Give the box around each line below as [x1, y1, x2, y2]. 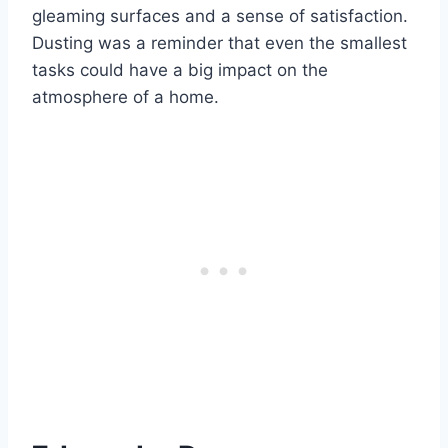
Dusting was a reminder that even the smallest [32, 33, 407, 54]
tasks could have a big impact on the [32, 60, 328, 81]
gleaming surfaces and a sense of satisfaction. [32, 6, 408, 27]
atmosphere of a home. [32, 87, 219, 108]
